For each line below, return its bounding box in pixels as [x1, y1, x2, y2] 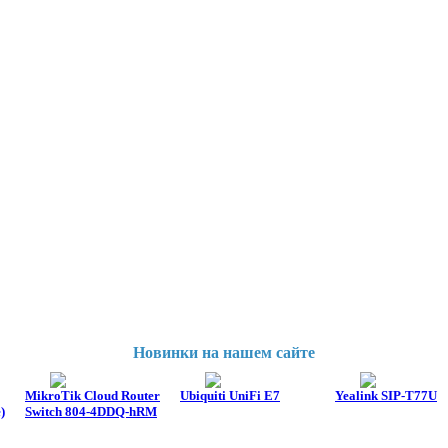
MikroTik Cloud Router [25, 388, 160, 404]
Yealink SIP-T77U [335, 388, 437, 404]
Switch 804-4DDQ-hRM [25, 404, 157, 420]
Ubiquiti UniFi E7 [180, 388, 280, 404]
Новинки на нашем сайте [133, 344, 315, 362]
